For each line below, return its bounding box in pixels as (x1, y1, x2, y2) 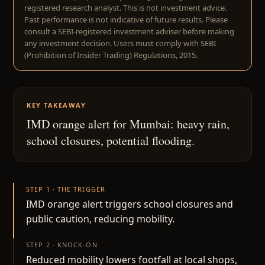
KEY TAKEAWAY (27, 101, 86, 109)
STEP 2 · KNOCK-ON (26, 240, 98, 249)
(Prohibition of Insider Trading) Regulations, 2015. (24, 50, 198, 60)
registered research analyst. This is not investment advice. (24, 2, 227, 13)
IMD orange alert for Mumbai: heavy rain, (27, 116, 230, 132)
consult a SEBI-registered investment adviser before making (24, 26, 234, 37)
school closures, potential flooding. (27, 132, 195, 148)
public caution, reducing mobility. (26, 212, 174, 225)
